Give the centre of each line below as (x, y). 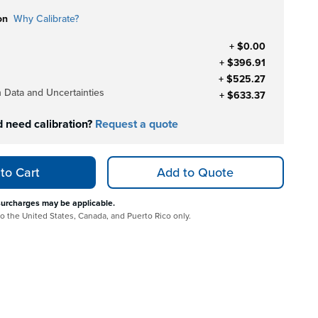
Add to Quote (196, 172)
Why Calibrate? (46, 18)
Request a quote (137, 124)
